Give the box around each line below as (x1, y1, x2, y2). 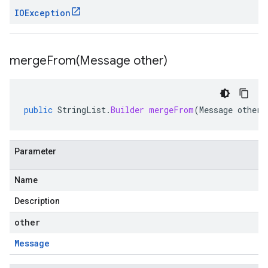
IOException (14, 7, 71, 19)
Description (14, 196, 60, 206)
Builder (111, 104, 144, 115)
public (24, 104, 53, 115)
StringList (57, 104, 106, 115)
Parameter (14, 147, 56, 156)
